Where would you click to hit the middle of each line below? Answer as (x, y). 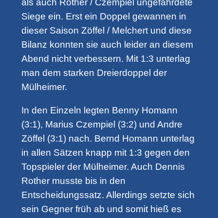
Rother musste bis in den (73, 181)
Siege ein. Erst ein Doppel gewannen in (104, 17)
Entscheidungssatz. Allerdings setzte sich (108, 195)
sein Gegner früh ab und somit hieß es (101, 209)
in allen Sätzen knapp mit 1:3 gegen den (105, 153)
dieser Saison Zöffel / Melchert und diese (106, 31)
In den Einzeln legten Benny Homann (99, 110)
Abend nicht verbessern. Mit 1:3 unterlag (106, 59)
